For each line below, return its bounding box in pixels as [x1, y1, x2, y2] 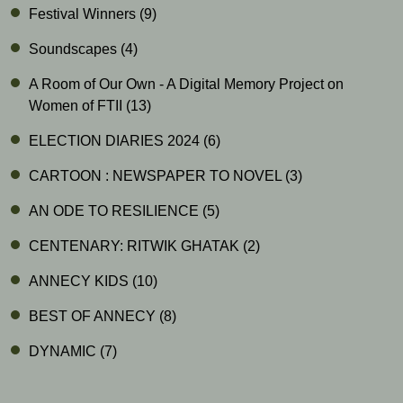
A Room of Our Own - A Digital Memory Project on [29, 76, 344, 92]
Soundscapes [29, 41, 121, 57]
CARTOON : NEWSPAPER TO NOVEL [29, 168, 285, 184]
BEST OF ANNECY [29, 309, 159, 324]
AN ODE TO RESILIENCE [29, 203, 202, 219]
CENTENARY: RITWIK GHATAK [29, 238, 243, 254]
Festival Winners [29, 6, 139, 22]
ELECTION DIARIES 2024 [29, 133, 203, 148]
